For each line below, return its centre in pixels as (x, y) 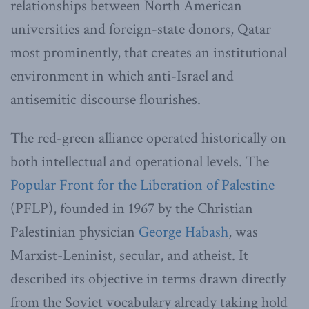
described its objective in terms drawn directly (148, 279)
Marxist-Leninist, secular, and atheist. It (129, 255)
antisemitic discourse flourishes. (106, 99)
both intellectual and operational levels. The (140, 161)
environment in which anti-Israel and (122, 76)
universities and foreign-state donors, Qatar (141, 29)
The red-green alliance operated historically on (148, 138)
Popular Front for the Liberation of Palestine (142, 185)
